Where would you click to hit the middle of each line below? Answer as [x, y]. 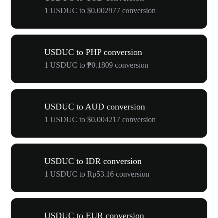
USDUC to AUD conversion [95, 107]
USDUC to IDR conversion [93, 161]
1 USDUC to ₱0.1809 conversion [96, 65]
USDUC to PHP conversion [93, 52]
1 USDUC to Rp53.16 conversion [97, 174]
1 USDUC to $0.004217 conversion [100, 119]
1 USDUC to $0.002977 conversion [100, 10]
